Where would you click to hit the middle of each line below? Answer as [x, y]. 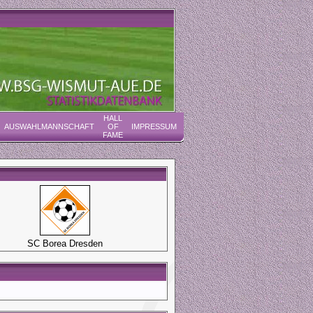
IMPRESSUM [154, 126]
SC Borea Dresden [65, 243]
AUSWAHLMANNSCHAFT [49, 126]
